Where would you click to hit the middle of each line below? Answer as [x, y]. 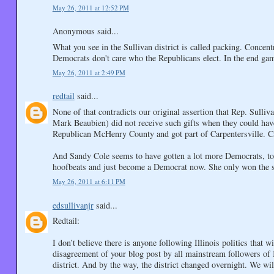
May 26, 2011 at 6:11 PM [89, 182]
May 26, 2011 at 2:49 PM [89, 73]
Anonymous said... [85, 31]
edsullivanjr [73, 205]
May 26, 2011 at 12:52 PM [91, 8]
